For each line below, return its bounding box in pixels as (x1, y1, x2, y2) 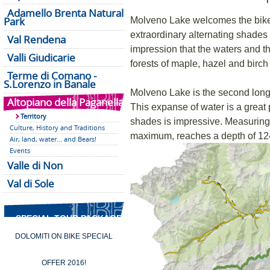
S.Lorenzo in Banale (4, 77, 96, 91)
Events (10, 146, 30, 155)
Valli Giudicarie (7, 50, 75, 64)
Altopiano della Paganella (7, 95, 124, 109)
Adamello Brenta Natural (7, 5, 124, 20)
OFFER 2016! (42, 259, 86, 267)
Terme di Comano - (7, 68, 96, 83)
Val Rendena (7, 32, 66, 46)
